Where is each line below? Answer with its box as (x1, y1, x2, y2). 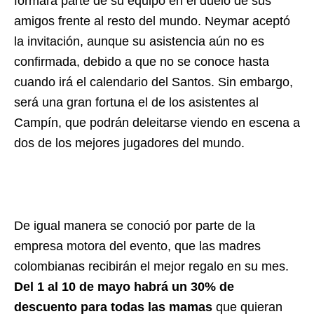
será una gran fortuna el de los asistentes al (14, 95, 259, 109)
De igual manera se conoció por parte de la (14, 219, 255, 233)
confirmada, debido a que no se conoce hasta (14, 55, 269, 69)
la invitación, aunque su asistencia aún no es (14, 34, 264, 48)
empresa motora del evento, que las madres (14, 239, 261, 253)
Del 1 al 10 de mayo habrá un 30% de (14, 280, 234, 294)
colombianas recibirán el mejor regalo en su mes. (14, 259, 289, 273)
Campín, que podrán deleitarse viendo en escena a (14, 116, 300, 130)
